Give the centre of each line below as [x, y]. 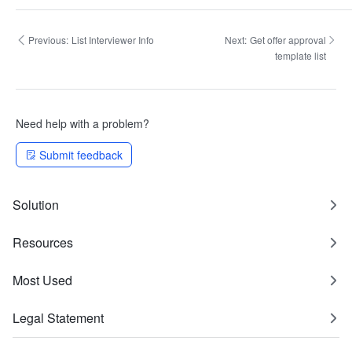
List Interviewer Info [113, 40]
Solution [36, 205]
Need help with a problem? [82, 123]
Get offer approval [288, 40]
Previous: [48, 40]
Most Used [42, 280]
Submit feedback [81, 155]
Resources [43, 242]
